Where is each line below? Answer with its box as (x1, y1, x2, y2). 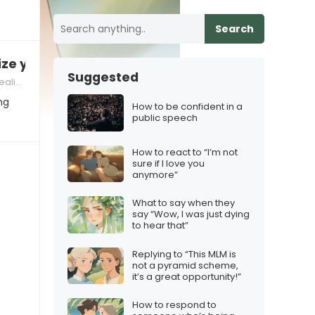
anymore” (132, 167, 178, 181)
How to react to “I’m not (132, 145, 238, 159)
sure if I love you (132, 156, 205, 170)
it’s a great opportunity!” (132, 269, 241, 283)
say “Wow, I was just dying (132, 207, 250, 221)
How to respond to (132, 298, 217, 312)
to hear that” (132, 219, 188, 233)
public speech (132, 111, 198, 125)
